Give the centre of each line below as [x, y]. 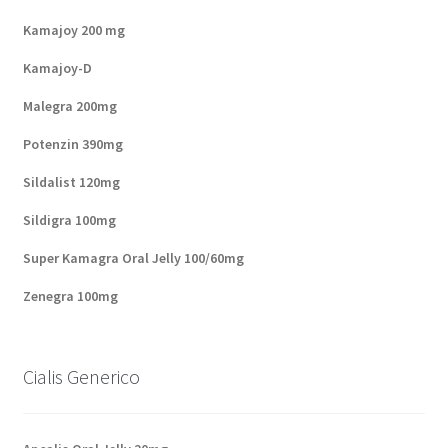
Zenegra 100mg [70, 296]
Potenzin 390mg [72, 144]
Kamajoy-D [57, 68]
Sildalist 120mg [71, 182]
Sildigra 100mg [69, 220]
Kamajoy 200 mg [73, 30]
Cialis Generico [81, 377]
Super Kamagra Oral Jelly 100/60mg [133, 258]
